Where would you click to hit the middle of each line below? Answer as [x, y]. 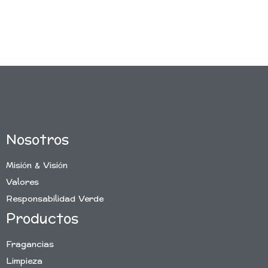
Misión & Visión [37, 165]
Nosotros [37, 140]
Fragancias [30, 244]
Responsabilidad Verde [55, 199]
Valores [22, 182]
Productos [42, 219]
